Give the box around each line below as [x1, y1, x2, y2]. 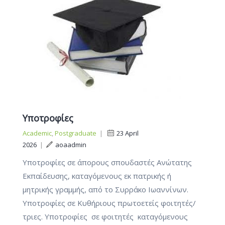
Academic [23, 128, 52, 138]
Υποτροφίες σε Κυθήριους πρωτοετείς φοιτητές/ [23, 197, 196, 208]
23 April [117, 128, 139, 138]
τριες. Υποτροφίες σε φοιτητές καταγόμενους [23, 211, 188, 221]
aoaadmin [55, 140, 86, 149]
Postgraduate [55, 128, 96, 138]
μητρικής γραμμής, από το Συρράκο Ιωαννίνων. [23, 184, 188, 194]
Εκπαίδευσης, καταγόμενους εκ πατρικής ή [23, 170, 171, 181]
